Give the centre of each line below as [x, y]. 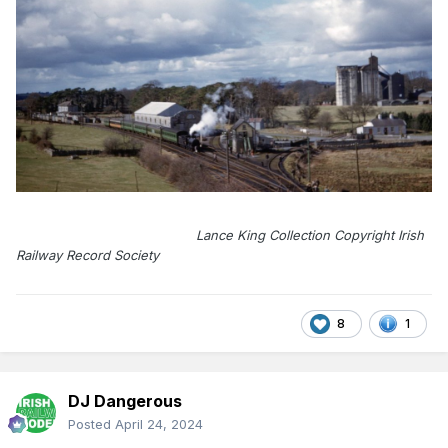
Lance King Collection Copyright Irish [220, 234]
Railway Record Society [87, 254]
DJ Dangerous [125, 401]
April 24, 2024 [159, 424]
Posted [91, 424]
